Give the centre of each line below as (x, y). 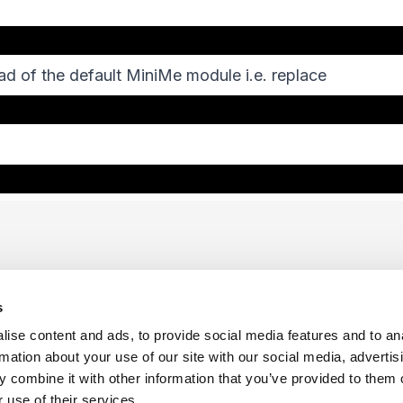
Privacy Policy (140, 390)
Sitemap (64, 390)
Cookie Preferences (257, 390)
